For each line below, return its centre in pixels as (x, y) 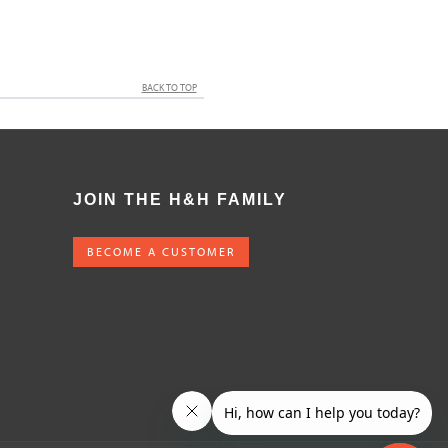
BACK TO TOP (169, 87)
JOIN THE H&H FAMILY (180, 199)
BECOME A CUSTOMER (161, 251)
